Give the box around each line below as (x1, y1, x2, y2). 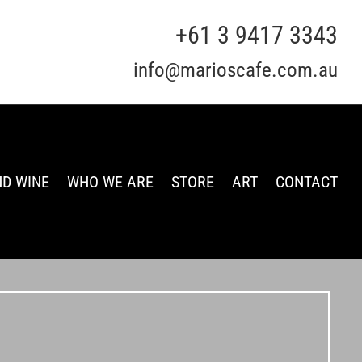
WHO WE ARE (67, 171, 154, 192)
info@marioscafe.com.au (133, 57, 338, 82)
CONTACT (276, 171, 338, 192)
